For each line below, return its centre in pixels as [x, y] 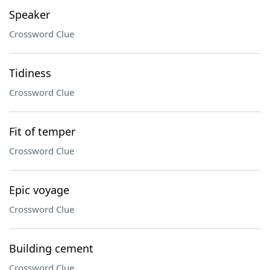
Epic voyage [39, 190]
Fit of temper [42, 131]
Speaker [30, 14]
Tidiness [30, 73]
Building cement [51, 248]
